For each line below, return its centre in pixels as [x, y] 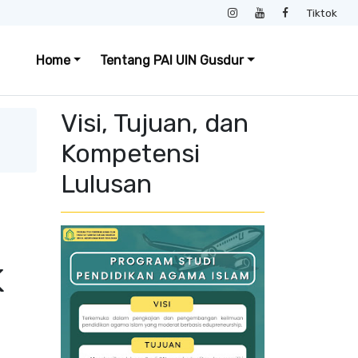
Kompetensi [130, 153]
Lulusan [106, 184]
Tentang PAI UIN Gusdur [172, 60]
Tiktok [322, 13]
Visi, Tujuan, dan [155, 123]
